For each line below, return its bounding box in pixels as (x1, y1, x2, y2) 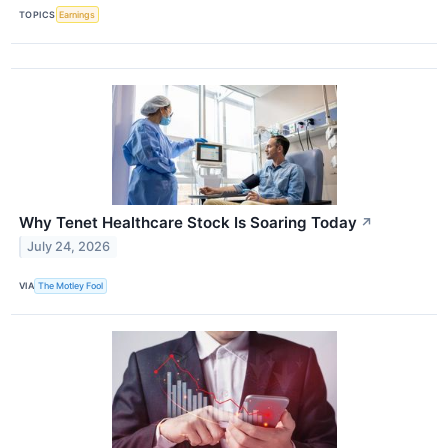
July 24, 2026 (27, 239, 111, 255)
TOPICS (19, 9, 56, 21)
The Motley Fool (38, 280, 104, 292)
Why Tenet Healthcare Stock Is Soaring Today (19, 212, 357, 232)
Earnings (59, 9, 96, 21)
